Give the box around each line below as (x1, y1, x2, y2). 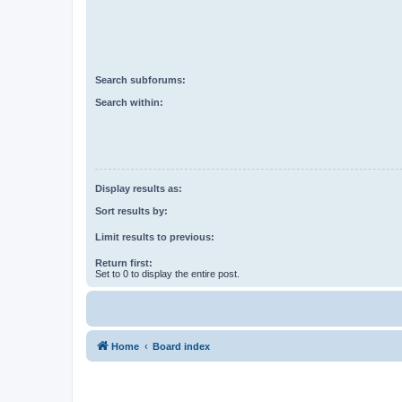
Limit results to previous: (95, 231, 214, 242)
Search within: (95, 96, 163, 108)
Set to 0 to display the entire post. (95, 267, 240, 279)
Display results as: (95, 183, 182, 195)
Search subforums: (95, 74, 186, 86)
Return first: (95, 257, 153, 268)
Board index (153, 340, 210, 352)
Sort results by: (95, 205, 168, 216)
